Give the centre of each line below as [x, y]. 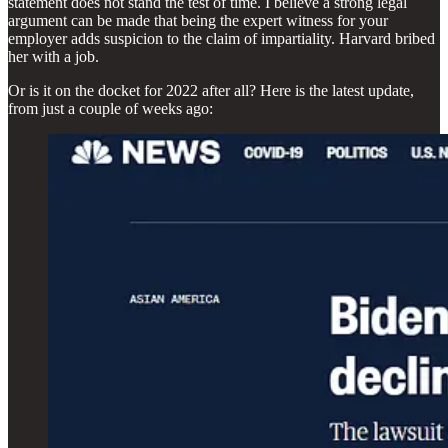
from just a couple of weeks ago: [110, 108]
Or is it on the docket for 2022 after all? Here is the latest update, [211, 90]
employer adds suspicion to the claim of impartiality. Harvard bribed [221, 38]
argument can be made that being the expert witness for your [198, 20]
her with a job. [53, 56]
